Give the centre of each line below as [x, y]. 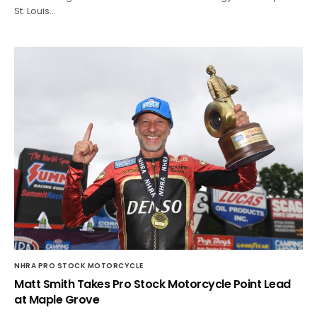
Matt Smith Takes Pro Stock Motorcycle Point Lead [152, 284]
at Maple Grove [57, 299]
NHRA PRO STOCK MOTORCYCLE [79, 265]
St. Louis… [35, 11]
